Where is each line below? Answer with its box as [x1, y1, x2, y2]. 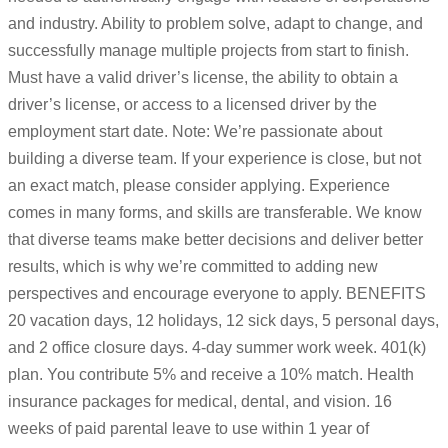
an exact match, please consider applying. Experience [8, 177, 390, 195]
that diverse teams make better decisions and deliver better [8, 231, 423, 249]
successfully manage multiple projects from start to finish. [8, 42, 409, 60]
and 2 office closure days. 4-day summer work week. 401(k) [8, 339, 426, 357]
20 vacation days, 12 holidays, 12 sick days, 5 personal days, [8, 312, 439, 330]
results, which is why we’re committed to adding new [8, 258, 378, 276]
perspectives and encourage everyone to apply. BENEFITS [8, 285, 426, 303]
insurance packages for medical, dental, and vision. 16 [8, 393, 392, 411]
